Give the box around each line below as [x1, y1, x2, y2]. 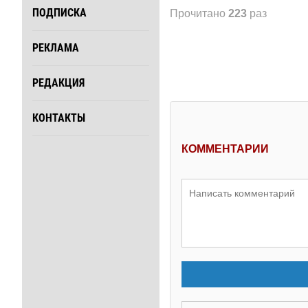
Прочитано [170, 7, 228, 19]
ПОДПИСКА [32, 6, 87, 20]
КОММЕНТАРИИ [181, 142, 269, 155]
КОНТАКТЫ [32, 111, 85, 125]
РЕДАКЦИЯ [32, 76, 85, 90]
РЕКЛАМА [32, 41, 79, 55]
